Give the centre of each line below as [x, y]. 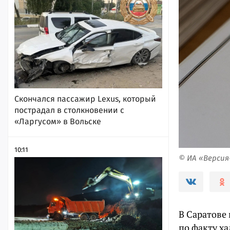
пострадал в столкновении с [69, 110]
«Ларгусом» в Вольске [58, 121]
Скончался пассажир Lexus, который [85, 99]
